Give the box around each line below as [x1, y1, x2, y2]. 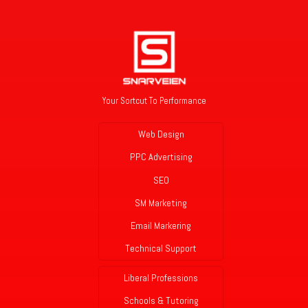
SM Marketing [135, 196, 187, 209]
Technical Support [125, 242, 197, 255]
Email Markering [131, 219, 191, 232]
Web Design [137, 128, 184, 141]
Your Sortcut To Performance [102, 95, 206, 107]
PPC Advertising [129, 151, 192, 164]
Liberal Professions [124, 272, 198, 285]
